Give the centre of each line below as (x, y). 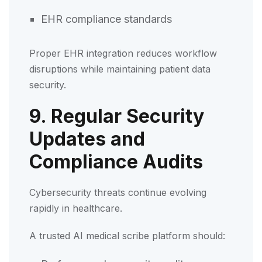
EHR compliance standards (108, 19)
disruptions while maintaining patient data (120, 69)
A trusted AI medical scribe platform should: (127, 235)
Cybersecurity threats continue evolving (118, 192)
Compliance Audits (116, 161)
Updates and (87, 139)
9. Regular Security (117, 116)
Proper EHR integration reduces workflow (123, 53)
